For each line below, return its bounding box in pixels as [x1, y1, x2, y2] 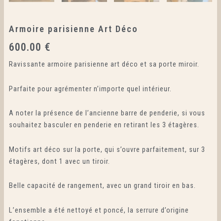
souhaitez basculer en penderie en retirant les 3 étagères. [8, 120, 199, 130]
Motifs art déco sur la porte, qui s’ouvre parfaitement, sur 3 [8, 145, 205, 154]
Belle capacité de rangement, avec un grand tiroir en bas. [8, 181, 196, 190]
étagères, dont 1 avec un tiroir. [8, 156, 110, 166]
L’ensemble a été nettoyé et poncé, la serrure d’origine [8, 205, 189, 215]
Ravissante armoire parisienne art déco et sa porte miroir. [8, 60, 199, 69]
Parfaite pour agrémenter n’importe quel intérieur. [8, 84, 172, 93]
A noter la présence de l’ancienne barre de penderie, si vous [8, 109, 205, 118]
